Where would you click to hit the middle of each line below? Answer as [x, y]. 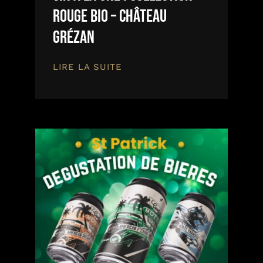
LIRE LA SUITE [87, 67]
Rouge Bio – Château [110, 16]
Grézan [74, 37]
